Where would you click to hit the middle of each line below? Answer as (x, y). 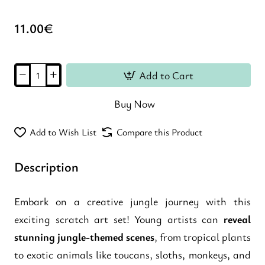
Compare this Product (159, 132)
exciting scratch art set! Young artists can (119, 219)
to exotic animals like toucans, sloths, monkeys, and (132, 254)
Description (46, 167)
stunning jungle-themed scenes (84, 236)
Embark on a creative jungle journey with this (132, 201)
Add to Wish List (63, 132)
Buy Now (134, 103)
